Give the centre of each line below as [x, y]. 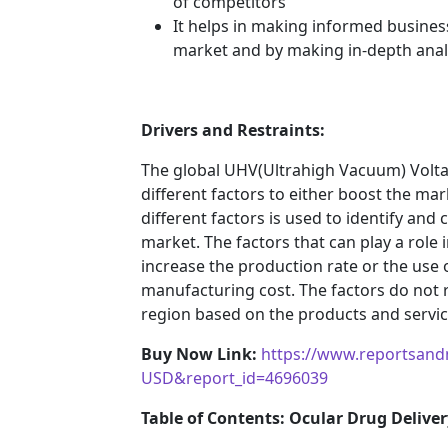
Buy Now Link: [201, 353]
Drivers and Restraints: [233, 129]
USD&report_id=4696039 [234, 377]
